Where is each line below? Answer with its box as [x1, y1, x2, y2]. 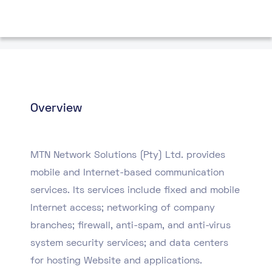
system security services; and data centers [30, 239, 228, 248]
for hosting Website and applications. [30, 257, 202, 265]
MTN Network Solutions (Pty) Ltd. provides [30, 151, 225, 160]
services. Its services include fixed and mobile [30, 186, 240, 195]
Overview [30, 103, 82, 114]
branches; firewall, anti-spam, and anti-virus [30, 222, 231, 230]
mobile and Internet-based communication [30, 169, 224, 177]
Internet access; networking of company [30, 204, 215, 212]
